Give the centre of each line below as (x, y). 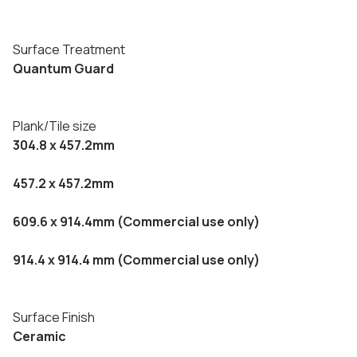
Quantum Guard (63, 69)
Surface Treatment (69, 49)
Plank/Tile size (55, 126)
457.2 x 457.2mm (63, 183)
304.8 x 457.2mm (64, 145)
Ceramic (39, 336)
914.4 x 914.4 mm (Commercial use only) (136, 260)
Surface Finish (54, 317)
